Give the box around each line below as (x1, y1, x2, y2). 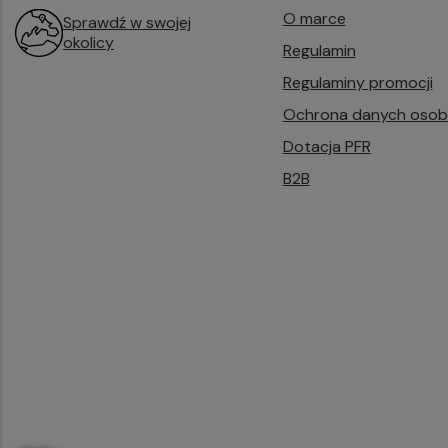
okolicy (63, 32, 114, 54)
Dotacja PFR (282, 136, 371, 158)
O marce (282, 8, 346, 30)
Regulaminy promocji (282, 72, 433, 94)
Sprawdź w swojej (63, 12, 191, 34)
